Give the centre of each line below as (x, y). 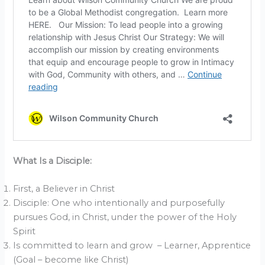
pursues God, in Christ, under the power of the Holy (125, 217)
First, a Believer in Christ (64, 189)
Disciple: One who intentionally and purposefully (119, 203)
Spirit (25, 232)
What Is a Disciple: (53, 161)
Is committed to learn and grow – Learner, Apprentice (132, 246)
